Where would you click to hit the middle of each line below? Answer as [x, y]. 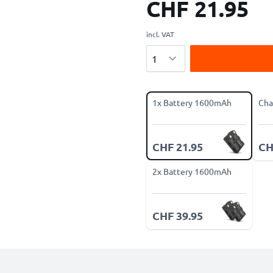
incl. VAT [160, 34]
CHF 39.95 [178, 215]
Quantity [165, 52]
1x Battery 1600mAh [192, 102]
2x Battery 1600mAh [192, 171]
